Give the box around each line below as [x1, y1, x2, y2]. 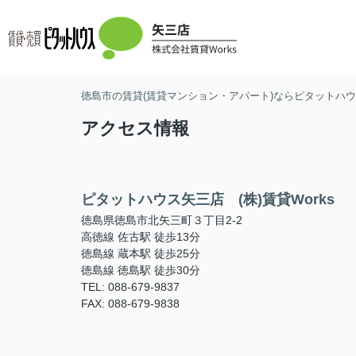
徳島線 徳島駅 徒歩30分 [81, 264, 200, 277]
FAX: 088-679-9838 [81, 297, 180, 310]
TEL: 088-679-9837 [81, 281, 180, 293]
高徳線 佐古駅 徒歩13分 [81, 230, 200, 243]
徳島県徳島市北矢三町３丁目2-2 [81, 214, 246, 226]
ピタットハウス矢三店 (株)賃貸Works [81, 192, 335, 207]
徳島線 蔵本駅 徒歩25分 [81, 247, 200, 260]
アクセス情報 [81, 118, 189, 138]
